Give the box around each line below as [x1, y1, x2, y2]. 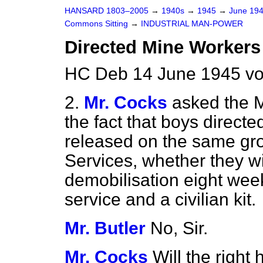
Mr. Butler [65, 218, 146, 238]
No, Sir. [150, 218, 208, 238]
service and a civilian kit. [65, 190, 256, 209]
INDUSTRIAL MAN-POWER [141, 19, 243, 28]
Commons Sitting [65, 19, 130, 28]
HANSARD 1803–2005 [65, 6, 149, 15]
